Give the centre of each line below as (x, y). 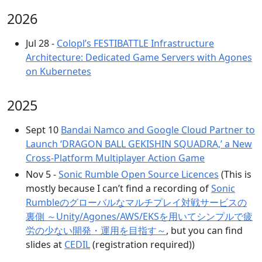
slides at (45, 244)
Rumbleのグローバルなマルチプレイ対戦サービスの (136, 202)
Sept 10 (43, 130)
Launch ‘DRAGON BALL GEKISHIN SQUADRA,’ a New (139, 144)
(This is (235, 174)
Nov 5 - (42, 174)
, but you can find (204, 230)
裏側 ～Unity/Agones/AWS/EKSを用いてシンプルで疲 (139, 216)
